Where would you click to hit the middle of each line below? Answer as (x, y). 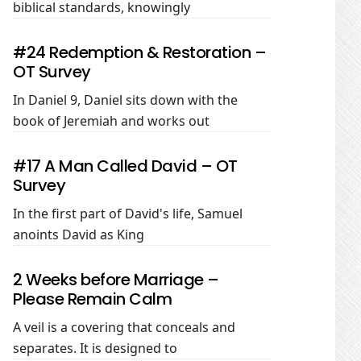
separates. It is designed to (95, 348)
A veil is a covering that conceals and (124, 327)
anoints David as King (79, 234)
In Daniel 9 (45, 100)
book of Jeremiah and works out (111, 121)
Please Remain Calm (92, 299)
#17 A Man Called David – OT (125, 166)
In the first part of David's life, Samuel (128, 214)
